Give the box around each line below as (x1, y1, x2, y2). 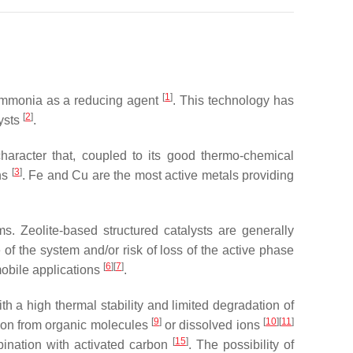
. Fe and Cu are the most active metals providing (21, 169, 295, 182)
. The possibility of (188, 338, 295, 351)
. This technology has (173, 94, 295, 107)
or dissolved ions (161, 318, 264, 332)
